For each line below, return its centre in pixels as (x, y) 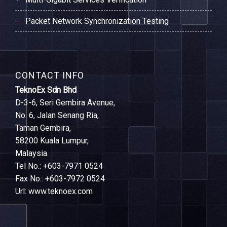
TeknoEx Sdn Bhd (46, 90)
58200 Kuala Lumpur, (52, 141)
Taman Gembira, (43, 128)
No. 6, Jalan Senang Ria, (57, 115)
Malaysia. (32, 153)
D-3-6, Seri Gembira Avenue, (65, 103)
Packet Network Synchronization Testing (97, 21)
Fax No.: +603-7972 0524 (60, 179)
